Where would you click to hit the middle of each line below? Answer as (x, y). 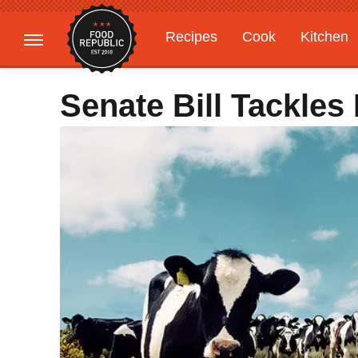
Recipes (191, 37)
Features (286, 68)
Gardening (199, 68)
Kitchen (324, 37)
